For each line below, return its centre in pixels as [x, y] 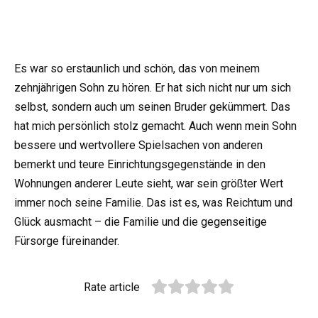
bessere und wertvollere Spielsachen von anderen [138, 146]
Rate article [112, 287]
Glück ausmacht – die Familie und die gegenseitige [141, 222]
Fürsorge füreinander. [67, 241]
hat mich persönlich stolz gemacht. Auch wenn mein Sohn [155, 126]
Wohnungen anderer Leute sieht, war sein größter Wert [149, 184]
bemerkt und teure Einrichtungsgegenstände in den [140, 165]
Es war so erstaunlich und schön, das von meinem [137, 69]
